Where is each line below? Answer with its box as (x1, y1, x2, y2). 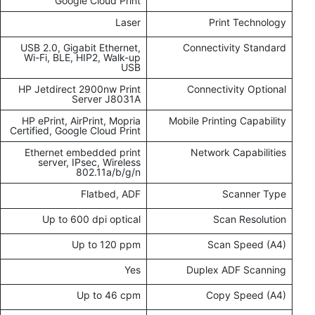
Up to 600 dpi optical (42, 213, 141, 226)
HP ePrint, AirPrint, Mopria (22, 115, 141, 127)
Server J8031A (72, 93, 141, 105)
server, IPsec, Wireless (38, 156, 141, 169)
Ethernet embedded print (25, 146, 141, 159)
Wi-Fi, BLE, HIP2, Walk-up (24, 51, 141, 64)
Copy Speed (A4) (206, 289, 286, 302)
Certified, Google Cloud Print (10, 124, 141, 137)
